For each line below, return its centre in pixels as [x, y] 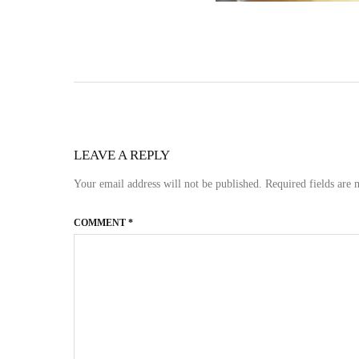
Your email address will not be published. [168, 184]
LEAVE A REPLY [122, 155]
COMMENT [101, 223]
